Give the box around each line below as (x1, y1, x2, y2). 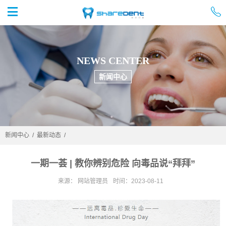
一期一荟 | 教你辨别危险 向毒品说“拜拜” (31, 158, 195, 168)
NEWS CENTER (77, 55, 149, 66)
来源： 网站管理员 (58, 178, 108, 185)
